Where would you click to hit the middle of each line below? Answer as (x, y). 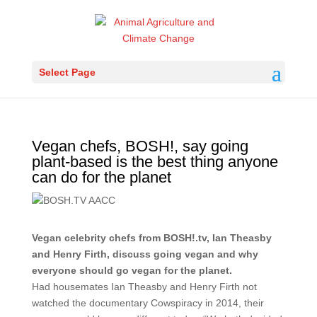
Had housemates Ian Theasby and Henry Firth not (144, 287)
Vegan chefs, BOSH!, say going (140, 146)
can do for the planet (101, 177)
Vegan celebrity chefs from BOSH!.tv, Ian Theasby (151, 238)
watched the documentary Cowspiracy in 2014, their (148, 303)
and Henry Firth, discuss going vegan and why (145, 254)
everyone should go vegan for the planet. (132, 270)
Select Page (67, 72)
